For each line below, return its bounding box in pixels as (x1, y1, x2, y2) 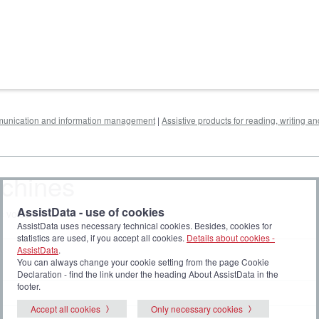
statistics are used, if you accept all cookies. (17, 231, 187, 244)
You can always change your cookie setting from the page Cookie (17, 256, 269, 268)
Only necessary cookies (151, 303, 243, 315)
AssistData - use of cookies (17, 204, 164, 221)
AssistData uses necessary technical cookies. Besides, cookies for (17, 219, 272, 232)
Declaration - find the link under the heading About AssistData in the (17, 268, 278, 281)
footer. (17, 280, 41, 293)
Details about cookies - (187, 231, 275, 244)
